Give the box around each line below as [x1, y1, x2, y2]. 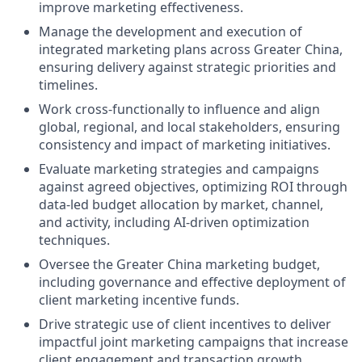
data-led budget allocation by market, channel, [39, 196, 323, 213]
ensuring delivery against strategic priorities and [39, 58, 336, 76]
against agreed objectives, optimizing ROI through [39, 178, 347, 196]
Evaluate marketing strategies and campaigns [39, 160, 319, 178]
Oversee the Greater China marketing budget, [39, 255, 320, 273]
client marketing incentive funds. [39, 291, 239, 309]
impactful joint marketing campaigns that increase [39, 333, 348, 351]
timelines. [39, 76, 98, 94]
